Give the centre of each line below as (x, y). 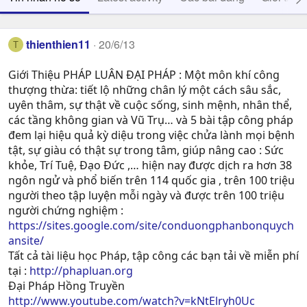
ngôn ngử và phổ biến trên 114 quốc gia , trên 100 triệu (151, 181)
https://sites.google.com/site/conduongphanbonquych (151, 226)
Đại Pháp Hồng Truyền (66, 286)
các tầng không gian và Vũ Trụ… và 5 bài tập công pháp (151, 120)
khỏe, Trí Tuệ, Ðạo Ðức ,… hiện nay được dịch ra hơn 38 (150, 165)
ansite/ (26, 241)
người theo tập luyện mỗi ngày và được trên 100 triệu (146, 196)
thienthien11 (59, 44)
